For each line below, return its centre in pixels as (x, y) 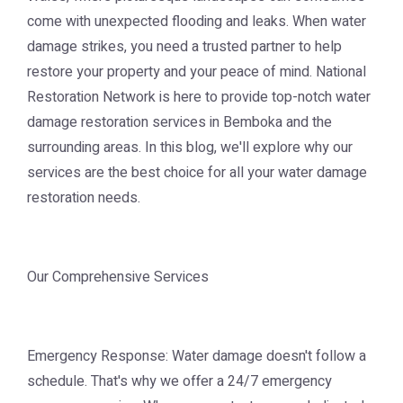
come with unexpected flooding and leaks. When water (197, 22)
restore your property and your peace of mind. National (197, 72)
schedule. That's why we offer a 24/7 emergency (179, 381)
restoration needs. (84, 198)
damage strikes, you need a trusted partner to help (184, 47)
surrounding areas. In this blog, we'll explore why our (190, 148)
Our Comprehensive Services (118, 277)
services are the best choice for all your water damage (197, 173)
